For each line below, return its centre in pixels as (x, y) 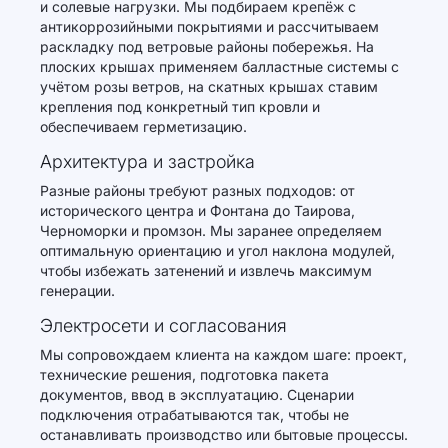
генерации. (77, 290)
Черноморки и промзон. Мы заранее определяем (211, 230)
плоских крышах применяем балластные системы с (219, 66)
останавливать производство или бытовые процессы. (224, 434)
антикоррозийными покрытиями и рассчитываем (209, 26)
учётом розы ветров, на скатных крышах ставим (209, 86)
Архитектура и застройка (147, 161)
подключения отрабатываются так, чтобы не (194, 414)
